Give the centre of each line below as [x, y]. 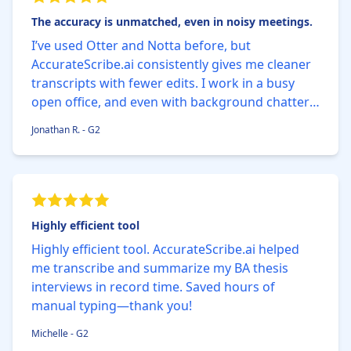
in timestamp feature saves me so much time [165, 139]
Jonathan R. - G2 [66, 130]
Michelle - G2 [60, 333]
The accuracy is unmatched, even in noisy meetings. [172, 22]
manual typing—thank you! [112, 306]
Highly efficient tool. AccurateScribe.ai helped [165, 249]
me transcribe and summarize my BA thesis [160, 268]
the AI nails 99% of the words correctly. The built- [175, 121]
